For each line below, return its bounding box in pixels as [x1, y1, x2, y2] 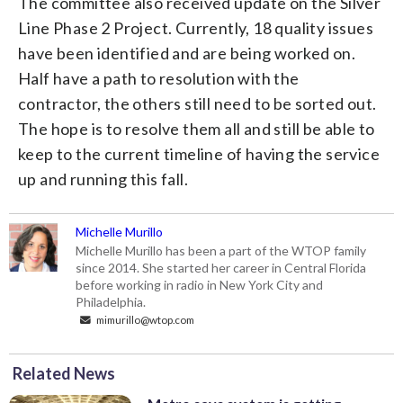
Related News [13, 363, 115, 383]
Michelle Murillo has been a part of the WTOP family [76, 242, 367, 258]
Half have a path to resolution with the [18, 67, 300, 88]
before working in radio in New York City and [76, 276, 324, 292]
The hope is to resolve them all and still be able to [18, 118, 375, 139]
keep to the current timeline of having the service [18, 143, 380, 164]
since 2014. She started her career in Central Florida [76, 259, 367, 275]
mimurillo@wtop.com [94, 312, 195, 326]
